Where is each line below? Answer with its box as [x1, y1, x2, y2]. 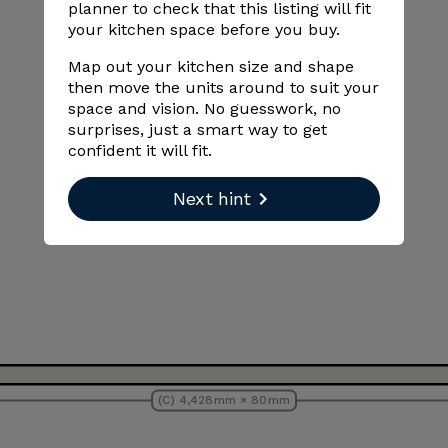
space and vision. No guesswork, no [68, 99, 341, 118]
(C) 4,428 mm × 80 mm [158, 393, 290, 408]
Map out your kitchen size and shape [68, 57, 354, 76]
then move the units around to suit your [68, 78, 379, 97]
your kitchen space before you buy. [68, 20, 340, 39]
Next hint [173, 188, 251, 209]
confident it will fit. [68, 141, 212, 160]
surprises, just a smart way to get [68, 120, 327, 139]
